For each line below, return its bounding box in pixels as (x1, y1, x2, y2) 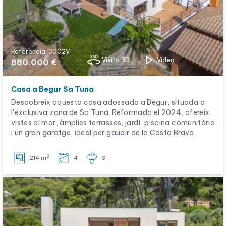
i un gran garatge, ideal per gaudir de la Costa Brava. (11, 128, 196, 137)
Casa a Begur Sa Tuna (11, 85, 94, 94)
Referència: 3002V (11, 48, 70, 55)
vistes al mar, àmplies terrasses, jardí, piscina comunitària (11, 118, 215, 127)
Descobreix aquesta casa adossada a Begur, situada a (11, 98, 205, 107)
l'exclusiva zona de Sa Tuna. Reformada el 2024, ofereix (11, 108, 210, 117)
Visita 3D (102, 56, 130, 64)
